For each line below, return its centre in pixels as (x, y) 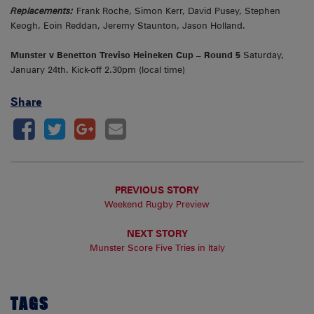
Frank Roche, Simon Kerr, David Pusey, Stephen (178, 11)
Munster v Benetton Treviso (70, 55)
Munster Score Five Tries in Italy (157, 248)
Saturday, (262, 55)
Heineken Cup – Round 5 (187, 55)
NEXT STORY (157, 233)
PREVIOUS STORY (157, 189)
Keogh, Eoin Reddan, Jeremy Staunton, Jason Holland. (128, 26)
